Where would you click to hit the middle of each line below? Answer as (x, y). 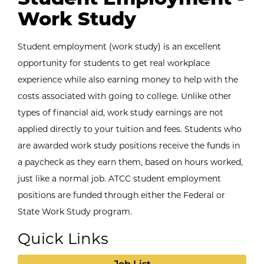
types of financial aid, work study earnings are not (121, 113)
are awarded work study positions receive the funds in (129, 146)
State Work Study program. (75, 212)
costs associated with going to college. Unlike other (125, 96)
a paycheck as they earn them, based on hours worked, (130, 162)
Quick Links (63, 238)
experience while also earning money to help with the (128, 80)
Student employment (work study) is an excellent (119, 47)
